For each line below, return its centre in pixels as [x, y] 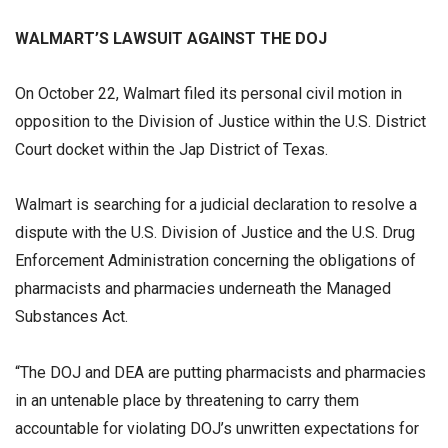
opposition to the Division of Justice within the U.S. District [220, 122]
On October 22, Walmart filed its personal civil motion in [208, 94]
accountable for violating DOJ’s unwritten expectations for [217, 428]
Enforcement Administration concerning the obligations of [215, 261]
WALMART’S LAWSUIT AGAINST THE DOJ [171, 38]
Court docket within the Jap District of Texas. [171, 150]
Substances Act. [73, 317]
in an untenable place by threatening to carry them [187, 400]
